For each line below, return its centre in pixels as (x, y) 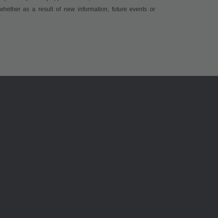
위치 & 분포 (60, 208)
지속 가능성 (60, 195)
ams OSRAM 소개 (75, 152)
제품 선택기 (194, 169)
